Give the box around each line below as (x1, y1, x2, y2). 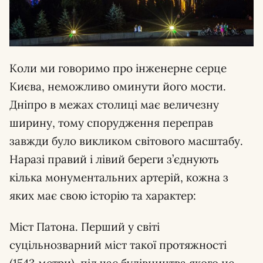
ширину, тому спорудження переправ (9, 116, 213, 130)
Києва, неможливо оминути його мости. (9, 79, 226, 94)
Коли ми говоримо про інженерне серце (9, 61, 227, 76)
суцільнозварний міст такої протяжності (9, 238, 227, 252)
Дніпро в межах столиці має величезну (9, 97, 219, 112)
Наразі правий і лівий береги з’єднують (9, 152, 219, 167)
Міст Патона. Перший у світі (9, 220, 160, 234)
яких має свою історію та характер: (9, 188, 196, 203)
